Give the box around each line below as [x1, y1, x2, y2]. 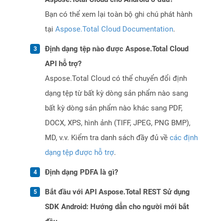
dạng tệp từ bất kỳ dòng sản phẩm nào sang [45, 89, 188, 98]
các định [170, 133, 198, 143]
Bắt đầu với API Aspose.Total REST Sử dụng [45, 187, 190, 197]
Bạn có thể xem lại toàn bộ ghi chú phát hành [45, 10, 192, 19]
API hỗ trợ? [45, 59, 81, 69]
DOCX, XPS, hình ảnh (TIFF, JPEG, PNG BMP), [45, 118, 190, 128]
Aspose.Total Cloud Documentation [55, 25, 173, 34]
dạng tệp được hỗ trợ [45, 148, 114, 157]
